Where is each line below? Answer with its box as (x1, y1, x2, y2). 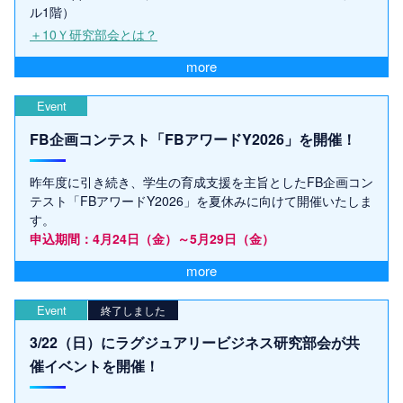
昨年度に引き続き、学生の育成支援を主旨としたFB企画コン (30, 172, 373, 191)
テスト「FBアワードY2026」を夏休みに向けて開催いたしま (30, 191, 372, 210)
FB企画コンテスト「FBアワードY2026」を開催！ (30, 128, 356, 149)
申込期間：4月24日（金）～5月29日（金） (30, 228, 274, 247)
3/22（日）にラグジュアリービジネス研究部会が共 (30, 331, 360, 353)
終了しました (101, 301, 166, 318)
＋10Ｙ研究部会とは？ (30, 25, 157, 44)
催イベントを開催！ (30, 354, 159, 376)
